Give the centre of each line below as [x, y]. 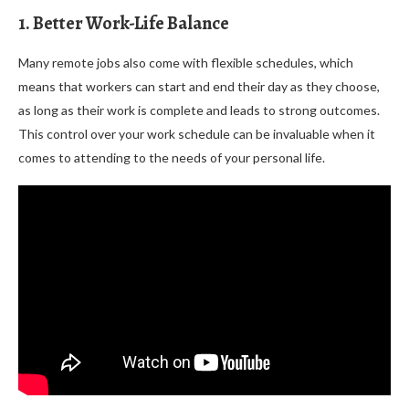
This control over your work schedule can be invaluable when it [197, 133]
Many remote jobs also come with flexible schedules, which [186, 62]
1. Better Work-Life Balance [124, 23]
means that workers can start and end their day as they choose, [199, 86]
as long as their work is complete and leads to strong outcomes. [199, 110]
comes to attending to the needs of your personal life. [172, 157]
